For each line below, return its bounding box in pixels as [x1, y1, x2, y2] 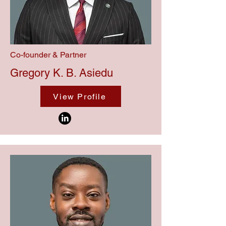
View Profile [53, 91, 106, 101]
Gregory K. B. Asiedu [10, 67, 113, 79]
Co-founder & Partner [10, 50, 86, 60]
